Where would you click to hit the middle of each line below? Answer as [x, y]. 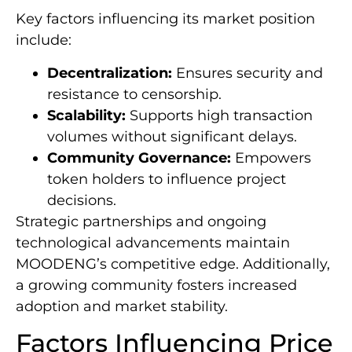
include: [44, 40]
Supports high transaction [219, 115]
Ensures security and [247, 73]
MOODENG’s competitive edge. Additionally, [173, 264]
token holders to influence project [167, 179]
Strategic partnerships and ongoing [141, 221]
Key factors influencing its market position [165, 19]
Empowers [271, 158]
